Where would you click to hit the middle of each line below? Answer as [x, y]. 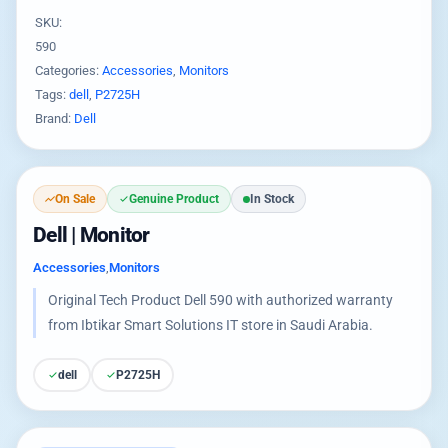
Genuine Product [174, 199]
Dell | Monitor [91, 235]
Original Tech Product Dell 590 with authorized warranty [220, 300]
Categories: [68, 70]
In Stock [272, 199]
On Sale [75, 199]
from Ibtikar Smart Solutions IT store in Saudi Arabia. [210, 325]
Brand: [54, 118]
